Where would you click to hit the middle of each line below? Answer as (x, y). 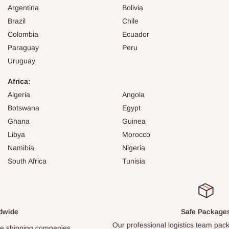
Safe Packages (120, 212)
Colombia (23, 35)
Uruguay (21, 61)
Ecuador (136, 35)
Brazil (17, 21)
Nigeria (134, 148)
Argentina (23, 8)
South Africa (27, 161)
